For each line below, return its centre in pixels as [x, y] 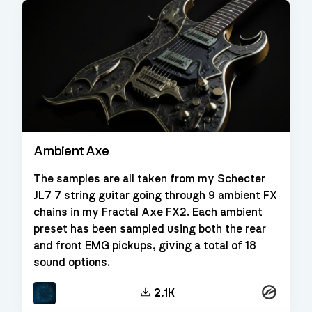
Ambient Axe [71, 151]
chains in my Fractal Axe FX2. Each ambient [148, 212]
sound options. [72, 262]
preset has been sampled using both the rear [150, 229]
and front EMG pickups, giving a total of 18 [145, 245]
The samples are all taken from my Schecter [149, 179]
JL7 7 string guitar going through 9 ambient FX [155, 195]
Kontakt [279, 291]
